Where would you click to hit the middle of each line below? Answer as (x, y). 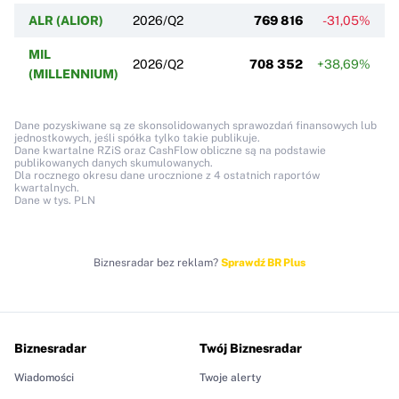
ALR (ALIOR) (66, 20)
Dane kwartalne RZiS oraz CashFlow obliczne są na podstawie (170, 150)
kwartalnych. (47, 187)
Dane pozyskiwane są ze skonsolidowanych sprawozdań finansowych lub (195, 125)
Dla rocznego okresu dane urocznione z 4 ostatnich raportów (167, 175)
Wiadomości (44, 377)
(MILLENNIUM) (73, 73)
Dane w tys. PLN (55, 200)
